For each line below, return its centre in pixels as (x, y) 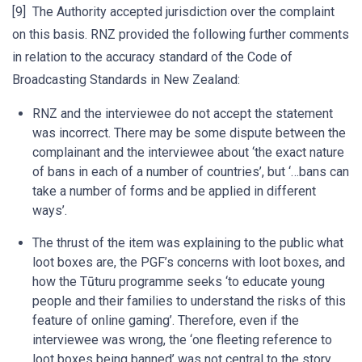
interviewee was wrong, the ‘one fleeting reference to (182, 340)
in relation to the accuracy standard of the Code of (152, 57)
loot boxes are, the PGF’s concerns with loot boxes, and (189, 262)
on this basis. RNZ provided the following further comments (181, 34)
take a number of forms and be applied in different (174, 191)
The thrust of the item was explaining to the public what (188, 243)
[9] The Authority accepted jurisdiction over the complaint (173, 12)
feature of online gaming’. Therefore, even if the (166, 320)
